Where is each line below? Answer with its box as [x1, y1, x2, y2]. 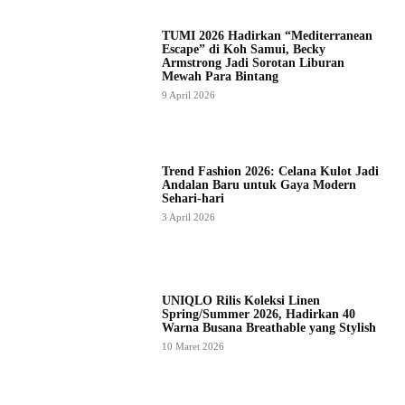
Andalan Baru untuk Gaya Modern [161, 178, 356, 193]
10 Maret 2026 [161, 341, 224, 353]
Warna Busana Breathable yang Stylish [161, 321, 376, 335]
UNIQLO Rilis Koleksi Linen [161, 294, 320, 308]
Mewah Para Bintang [161, 70, 278, 84]
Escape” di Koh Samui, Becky [161, 42, 325, 57]
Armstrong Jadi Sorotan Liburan [161, 56, 344, 71]
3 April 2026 [161, 212, 215, 223]
